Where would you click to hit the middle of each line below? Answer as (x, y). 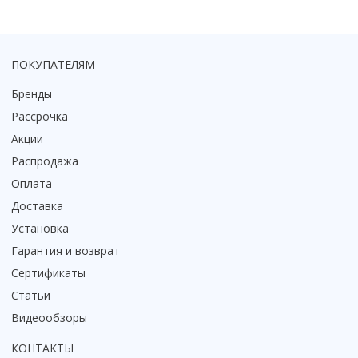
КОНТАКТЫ (42, 348)
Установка (40, 229)
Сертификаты (48, 273)
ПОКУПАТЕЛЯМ (53, 65)
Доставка (37, 206)
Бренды (32, 94)
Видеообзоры (49, 318)
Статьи (31, 296)
